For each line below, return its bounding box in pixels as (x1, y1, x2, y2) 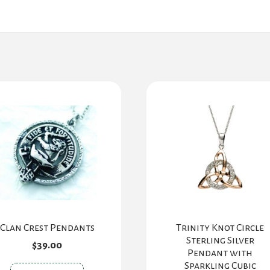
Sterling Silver (186, 235, 254, 246)
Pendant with (187, 248, 253, 259)
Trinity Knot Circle (176, 222, 265, 234)
